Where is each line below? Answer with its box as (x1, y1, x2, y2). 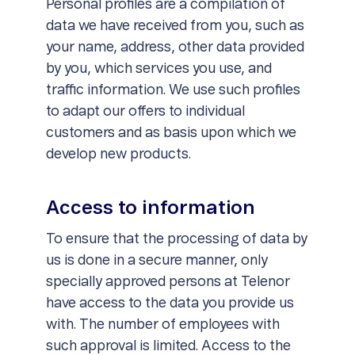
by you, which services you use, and (45, 62, 272, 76)
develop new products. (45, 147, 191, 162)
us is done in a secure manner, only (45, 254, 268, 268)
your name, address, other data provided (45, 40, 304, 55)
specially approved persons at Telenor (45, 275, 290, 289)
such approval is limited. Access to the (45, 339, 291, 353)
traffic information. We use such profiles (45, 83, 300, 97)
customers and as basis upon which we (45, 126, 296, 140)
